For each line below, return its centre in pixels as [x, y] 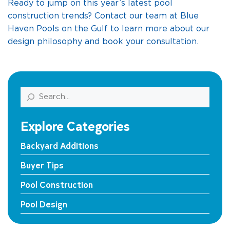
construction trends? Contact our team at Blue [103, 16]
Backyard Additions [60, 145]
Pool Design [44, 204]
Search [34, 92]
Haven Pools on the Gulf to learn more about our [109, 29]
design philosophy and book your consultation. [103, 42]
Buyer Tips [42, 165]
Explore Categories [75, 126]
